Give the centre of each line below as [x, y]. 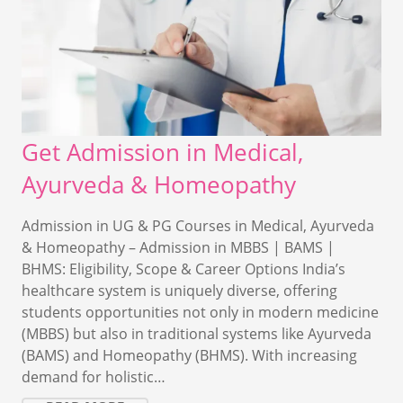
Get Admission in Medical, [162, 152]
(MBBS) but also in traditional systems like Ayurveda [197, 333]
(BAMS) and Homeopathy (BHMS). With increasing [189, 355]
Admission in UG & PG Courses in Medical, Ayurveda [198, 225]
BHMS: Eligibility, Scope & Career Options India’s [184, 269]
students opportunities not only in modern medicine [200, 312]
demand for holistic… [94, 376]
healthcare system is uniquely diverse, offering [179, 290]
